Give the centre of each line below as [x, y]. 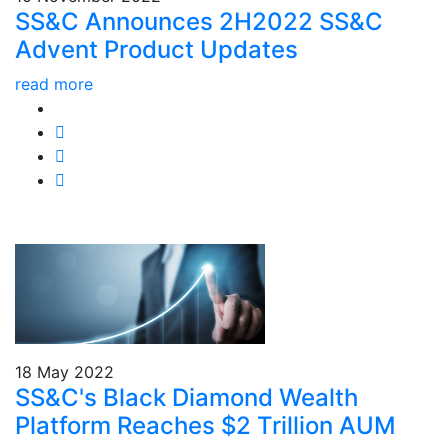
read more [54, 84]
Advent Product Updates [156, 49]
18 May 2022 [64, 372]
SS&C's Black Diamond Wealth [186, 397]
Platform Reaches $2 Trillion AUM [205, 425]
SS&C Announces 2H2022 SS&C [199, 21]
